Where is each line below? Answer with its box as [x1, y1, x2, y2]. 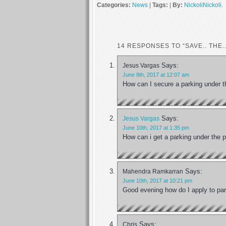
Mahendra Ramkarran [123, 167, 183, 175]
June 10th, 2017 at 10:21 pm [123, 177, 192, 184]
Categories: [97, 2, 132, 9]
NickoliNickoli [184, 2, 221, 9]
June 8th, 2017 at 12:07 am [123, 71, 189, 78]
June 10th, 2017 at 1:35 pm [123, 124, 189, 131]
